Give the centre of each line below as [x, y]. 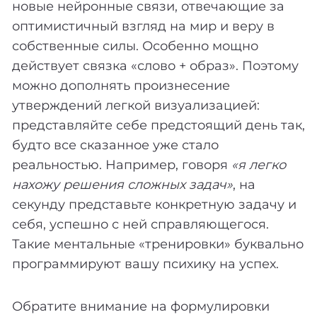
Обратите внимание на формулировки [141, 306]
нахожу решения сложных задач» [122, 184]
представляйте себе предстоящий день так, [158, 125]
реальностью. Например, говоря [122, 165]
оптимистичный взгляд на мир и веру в [143, 26]
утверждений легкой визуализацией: [136, 105]
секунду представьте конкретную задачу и [154, 204]
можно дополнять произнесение [121, 85]
